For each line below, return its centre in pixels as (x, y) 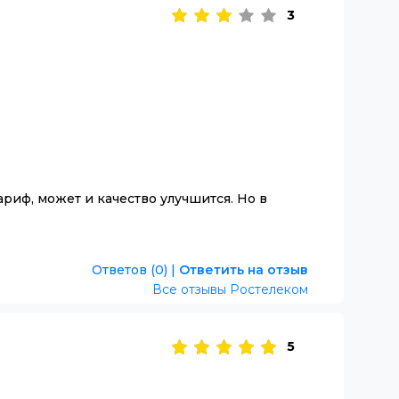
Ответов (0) (129, 270)
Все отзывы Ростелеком (230, 290)
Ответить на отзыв (243, 270)
